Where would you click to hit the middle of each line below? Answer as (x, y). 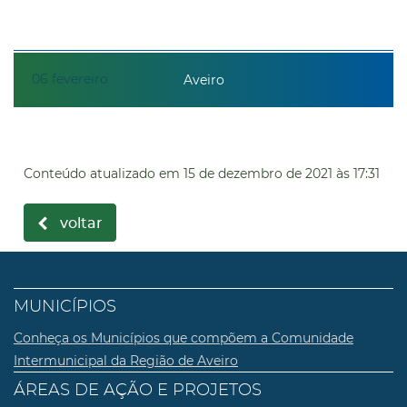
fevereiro (80, 79)
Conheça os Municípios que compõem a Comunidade (184, 338)
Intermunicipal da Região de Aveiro (126, 361)
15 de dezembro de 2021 (258, 173)
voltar (81, 223)
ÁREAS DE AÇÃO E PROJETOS (138, 391)
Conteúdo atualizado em (102, 173)
